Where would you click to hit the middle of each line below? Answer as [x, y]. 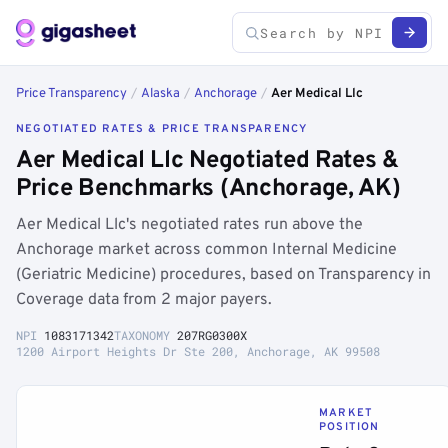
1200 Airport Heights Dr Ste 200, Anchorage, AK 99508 [198, 351]
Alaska [160, 94]
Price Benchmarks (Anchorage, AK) [208, 189]
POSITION [349, 427]
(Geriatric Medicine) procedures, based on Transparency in [223, 275]
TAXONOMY [145, 335]
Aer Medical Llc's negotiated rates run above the [189, 225]
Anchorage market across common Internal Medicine [206, 250]
